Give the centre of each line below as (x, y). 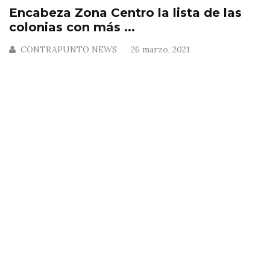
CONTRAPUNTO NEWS (69, 49)
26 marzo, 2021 (160, 49)
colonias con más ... (72, 27)
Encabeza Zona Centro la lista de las (125, 12)
